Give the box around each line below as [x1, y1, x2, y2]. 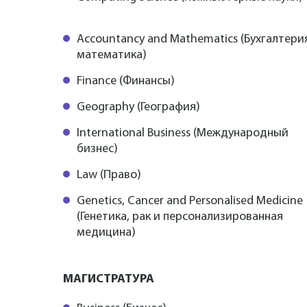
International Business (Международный [77, 126, 288, 140]
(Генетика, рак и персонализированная [77, 210, 283, 223]
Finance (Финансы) [77, 74, 175, 88]
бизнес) [77, 142, 118, 156]
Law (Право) [77, 168, 141, 182]
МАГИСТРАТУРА [63, 272, 154, 286]
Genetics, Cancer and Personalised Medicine [77, 194, 303, 208]
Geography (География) [77, 100, 200, 114]
